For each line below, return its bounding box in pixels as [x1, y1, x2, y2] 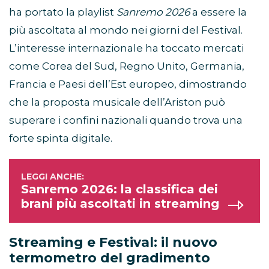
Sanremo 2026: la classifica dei [21, 182, 218, 197]
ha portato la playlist [9, 6, 116, 19]
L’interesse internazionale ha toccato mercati [9, 42, 244, 55]
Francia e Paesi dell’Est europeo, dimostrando [9, 78, 247, 91]
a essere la [190, 6, 247, 19]
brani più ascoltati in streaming [21, 196, 219, 211]
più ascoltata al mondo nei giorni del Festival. [9, 24, 243, 37]
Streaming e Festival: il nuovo [9, 234, 217, 251]
